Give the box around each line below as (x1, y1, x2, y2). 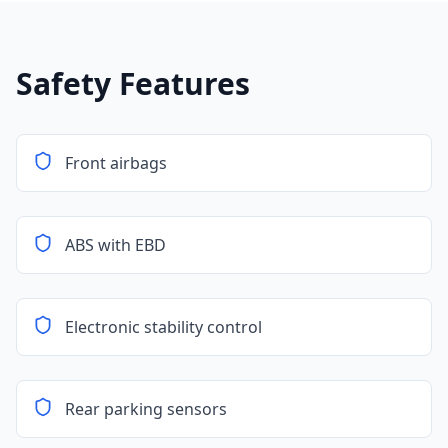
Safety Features (16, 63, 250, 104)
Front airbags (65, 152, 167, 174)
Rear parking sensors (65, 398, 227, 420)
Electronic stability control (65, 316, 262, 338)
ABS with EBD (65, 234, 166, 256)
